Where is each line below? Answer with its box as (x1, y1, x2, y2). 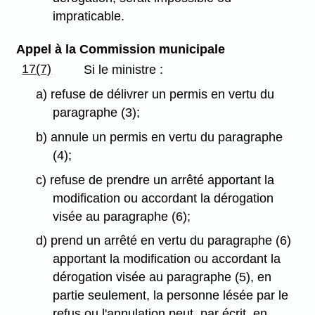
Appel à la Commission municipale (15, 42, 225, 57)
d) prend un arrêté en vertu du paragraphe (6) (35, 233, 291, 248)
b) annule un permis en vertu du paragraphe (35, 129, 283, 144)
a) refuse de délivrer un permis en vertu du (35, 87, 274, 102)
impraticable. (53, 9, 125, 24)
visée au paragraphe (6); (53, 209, 191, 224)
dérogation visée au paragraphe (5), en (53, 270, 272, 285)
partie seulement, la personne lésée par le (53, 288, 289, 303)
